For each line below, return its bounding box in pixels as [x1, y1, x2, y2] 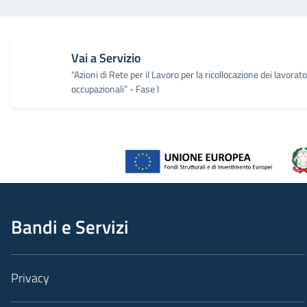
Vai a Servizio [71, 49, 141, 67]
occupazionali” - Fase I [71, 82, 159, 96]
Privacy [11, 269, 49, 287]
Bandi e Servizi [11, 212, 129, 241]
